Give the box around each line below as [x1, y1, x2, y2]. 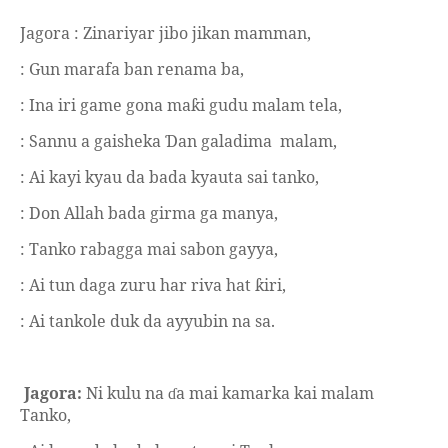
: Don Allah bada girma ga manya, [20, 202, 278, 225]
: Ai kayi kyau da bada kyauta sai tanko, [20, 166, 319, 189]
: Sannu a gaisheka [20, 130, 165, 153]
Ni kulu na [82, 382, 168, 405]
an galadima [178, 130, 272, 153]
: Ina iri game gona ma [20, 94, 191, 117]
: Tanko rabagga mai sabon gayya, [20, 238, 278, 261]
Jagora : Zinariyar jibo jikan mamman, [20, 22, 311, 45]
